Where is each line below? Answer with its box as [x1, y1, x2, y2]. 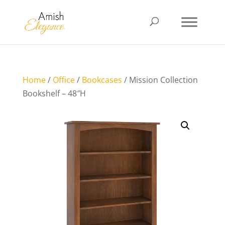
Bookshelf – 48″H [22, 88, 86, 99]
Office [52, 74, 75, 85]
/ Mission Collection [122, 74, 198, 85]
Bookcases [81, 74, 122, 85]
